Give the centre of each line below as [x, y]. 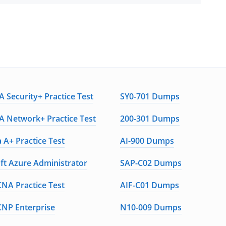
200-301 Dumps [150, 119]
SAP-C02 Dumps [151, 163]
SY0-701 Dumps [150, 96]
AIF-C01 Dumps [150, 185]
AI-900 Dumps [147, 141]
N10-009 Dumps [151, 207]
